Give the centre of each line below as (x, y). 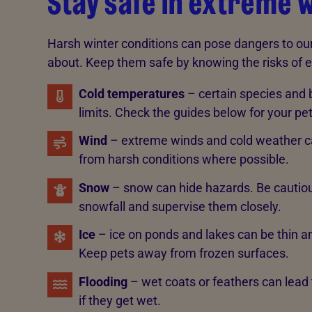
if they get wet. (119, 300)
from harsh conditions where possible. (184, 159)
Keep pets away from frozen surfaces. (184, 253)
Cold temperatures (131, 93)
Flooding (104, 281)
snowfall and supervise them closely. (180, 206)
